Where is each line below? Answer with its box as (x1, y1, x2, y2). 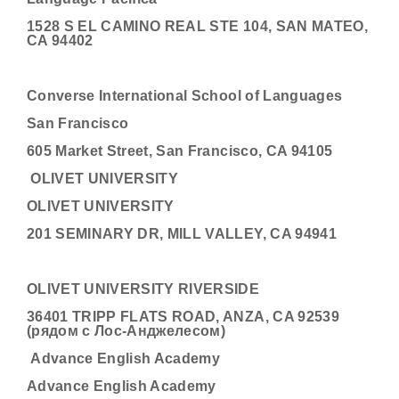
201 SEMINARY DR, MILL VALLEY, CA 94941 (27, 226, 337, 241)
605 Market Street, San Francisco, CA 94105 (27, 143, 333, 159)
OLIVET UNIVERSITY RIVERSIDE (27, 281, 260, 297)
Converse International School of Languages (27, 88, 343, 103)
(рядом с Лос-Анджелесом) (27, 323, 226, 338)
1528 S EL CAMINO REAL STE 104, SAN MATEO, (27, 19, 368, 34)
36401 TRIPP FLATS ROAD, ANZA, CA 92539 (27, 309, 339, 324)
